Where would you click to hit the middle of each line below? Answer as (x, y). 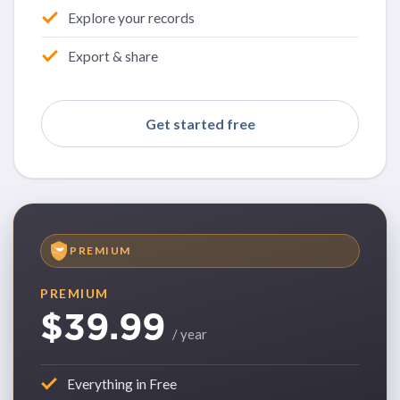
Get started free (200, 123)
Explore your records (131, 17)
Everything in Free (122, 383)
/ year (190, 333)
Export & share (113, 56)
